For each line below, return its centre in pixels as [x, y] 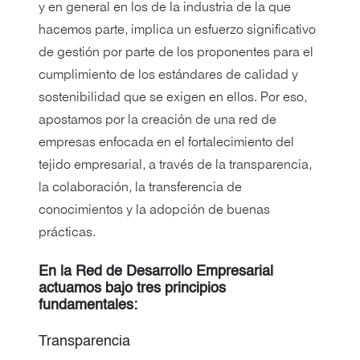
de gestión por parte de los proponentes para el [176, 53]
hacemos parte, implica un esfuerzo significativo [177, 31]
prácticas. [67, 233]
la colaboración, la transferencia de [140, 188]
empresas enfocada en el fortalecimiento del [166, 143]
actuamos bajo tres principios [132, 289]
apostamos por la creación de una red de [157, 121]
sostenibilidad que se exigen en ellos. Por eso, [173, 98]
